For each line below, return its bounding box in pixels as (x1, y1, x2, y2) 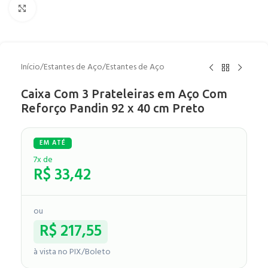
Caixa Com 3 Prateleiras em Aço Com (21, 87, 227, 100)
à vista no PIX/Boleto (33, 245, 111, 259)
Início (21, 60, 40, 74)
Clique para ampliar (35, 2, 103, 14)
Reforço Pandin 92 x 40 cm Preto (21, 101, 205, 115)
